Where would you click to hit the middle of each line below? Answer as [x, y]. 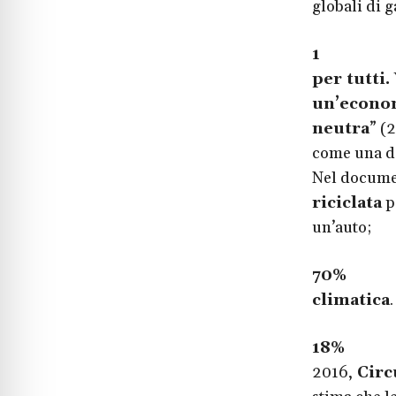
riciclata [346, 203]
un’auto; [342, 228]
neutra [340, 129]
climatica [350, 301]
